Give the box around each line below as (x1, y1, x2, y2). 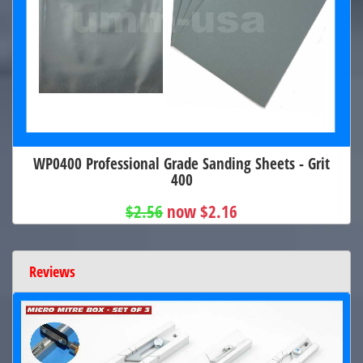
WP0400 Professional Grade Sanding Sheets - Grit (33, 152, 330, 174)
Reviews (29, 261, 75, 281)
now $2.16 (167, 199, 237, 223)
